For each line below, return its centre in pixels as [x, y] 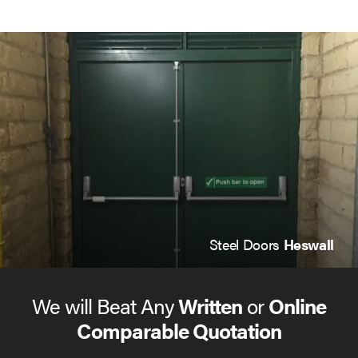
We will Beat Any [105, 306]
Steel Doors [246, 245]
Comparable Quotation [179, 331]
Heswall [308, 245]
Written [211, 306]
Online [297, 306]
